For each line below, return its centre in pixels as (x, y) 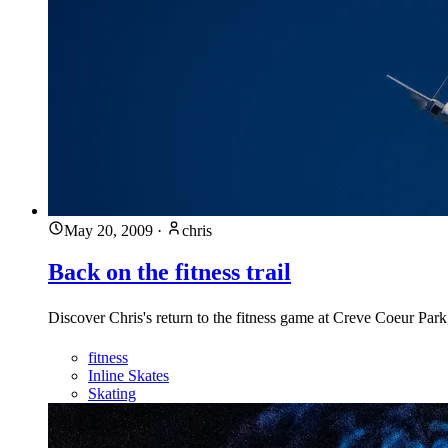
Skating (112, 394)
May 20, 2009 (108, 230)
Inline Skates (128, 376)
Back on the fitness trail (169, 272)
